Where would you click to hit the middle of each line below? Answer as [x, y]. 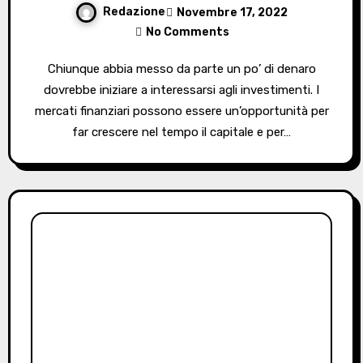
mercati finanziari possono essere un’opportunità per [181, 111]
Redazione [134, 12]
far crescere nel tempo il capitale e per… [181, 132]
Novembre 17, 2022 [232, 12]
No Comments [187, 32]
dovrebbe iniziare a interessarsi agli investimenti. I [181, 90]
